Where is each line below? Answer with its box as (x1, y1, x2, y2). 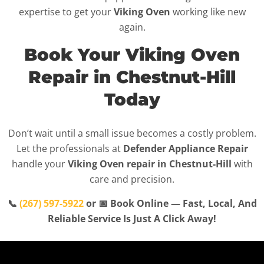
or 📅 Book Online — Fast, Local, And (83, 197, 257, 210)
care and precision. (90, 173, 174, 186)
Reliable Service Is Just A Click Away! (48, 212, 216, 226)
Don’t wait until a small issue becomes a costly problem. (8, 127, 256, 140)
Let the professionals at (16, 142, 123, 156)
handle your (11, 157, 68, 171)
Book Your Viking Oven (24, 44, 240, 65)
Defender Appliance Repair (123, 142, 248, 156)
